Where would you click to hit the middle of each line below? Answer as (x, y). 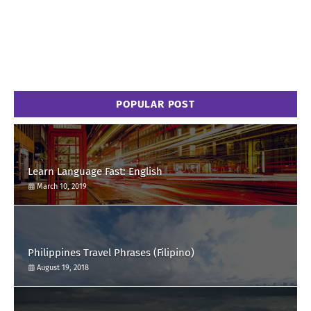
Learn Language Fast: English (95, 172)
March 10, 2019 (62, 187)
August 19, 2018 (63, 268)
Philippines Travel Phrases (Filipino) (111, 253)
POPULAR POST (155, 104)
